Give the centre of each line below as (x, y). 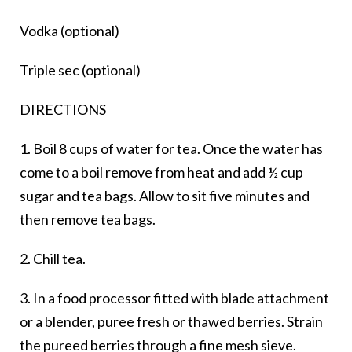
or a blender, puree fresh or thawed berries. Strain (171, 322)
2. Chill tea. (53, 259)
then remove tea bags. (88, 220)
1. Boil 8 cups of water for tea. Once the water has (171, 149)
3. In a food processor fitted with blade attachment (174, 298)
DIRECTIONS (63, 110)
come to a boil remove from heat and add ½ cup (161, 172)
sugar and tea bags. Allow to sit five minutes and (165, 196)
